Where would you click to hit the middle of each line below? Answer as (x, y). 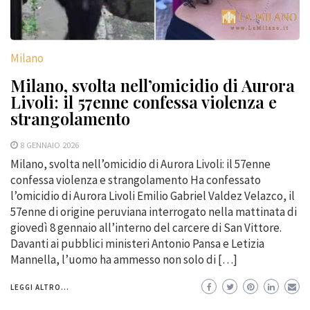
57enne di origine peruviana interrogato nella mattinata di (154, 211)
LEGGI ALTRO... (40, 287)
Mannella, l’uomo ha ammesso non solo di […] (124, 259)
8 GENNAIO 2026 (49, 144)
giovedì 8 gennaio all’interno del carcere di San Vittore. (146, 227)
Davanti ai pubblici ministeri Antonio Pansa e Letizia (137, 243)
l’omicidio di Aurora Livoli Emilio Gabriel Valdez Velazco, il (153, 195)
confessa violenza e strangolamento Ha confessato (136, 180)
